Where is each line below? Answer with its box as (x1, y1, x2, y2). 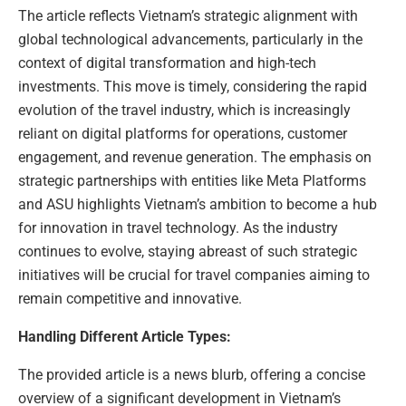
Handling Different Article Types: (18, 327, 231, 345)
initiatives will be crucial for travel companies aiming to (18, 266, 370, 284)
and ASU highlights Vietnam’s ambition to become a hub (18, 195, 377, 213)
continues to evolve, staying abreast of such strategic (18, 242, 357, 260)
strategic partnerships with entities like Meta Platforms (18, 171, 366, 189)
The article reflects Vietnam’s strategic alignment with (18, 6, 358, 24)
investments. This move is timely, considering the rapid (18, 77, 367, 95)
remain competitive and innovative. (18, 289, 242, 307)
